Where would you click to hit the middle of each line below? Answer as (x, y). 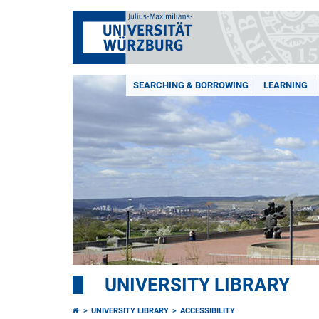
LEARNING (286, 85)
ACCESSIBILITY (208, 311)
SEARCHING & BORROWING (191, 85)
